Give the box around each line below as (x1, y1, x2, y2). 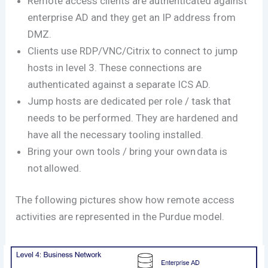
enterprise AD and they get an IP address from (28, 11, 236, 23)
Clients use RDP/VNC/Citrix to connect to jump (28, 44, 238, 57)
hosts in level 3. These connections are (28, 61, 202, 74)
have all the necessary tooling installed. (28, 128, 206, 141)
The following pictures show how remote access (16, 194, 235, 206)
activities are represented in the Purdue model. (16, 211, 225, 223)
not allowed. (28, 162, 84, 174)
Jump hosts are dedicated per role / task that (28, 95, 232, 107)
